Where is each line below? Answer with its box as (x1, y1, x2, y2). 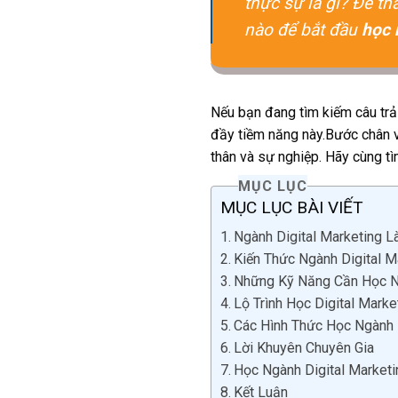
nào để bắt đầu (244, 19, 362, 40)
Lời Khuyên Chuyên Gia (234, 339, 375, 357)
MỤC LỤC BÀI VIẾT (220, 197, 363, 219)
